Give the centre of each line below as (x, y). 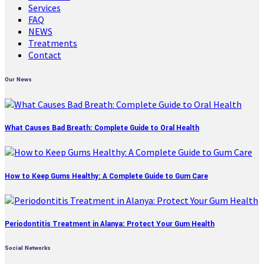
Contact (45, 55)
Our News (18, 80)
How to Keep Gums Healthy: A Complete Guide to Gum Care (106, 176)
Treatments (53, 43)
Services (44, 8)
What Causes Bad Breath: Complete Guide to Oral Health (102, 128)
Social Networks (28, 248)
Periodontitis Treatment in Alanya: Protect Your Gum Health (110, 224)
